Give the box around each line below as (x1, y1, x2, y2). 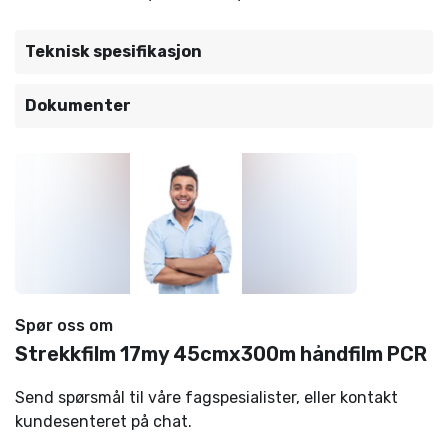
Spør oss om (15, 316, 113, 335)
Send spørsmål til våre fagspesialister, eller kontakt (15, 388, 398, 407)
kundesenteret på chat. (15, 412, 192, 431)
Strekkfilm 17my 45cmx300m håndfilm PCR (15, 342, 427, 366)
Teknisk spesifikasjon (25, 42, 202, 61)
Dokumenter (25, 96, 131, 115)
